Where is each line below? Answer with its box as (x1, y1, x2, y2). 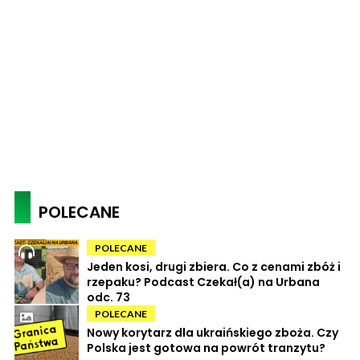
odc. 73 (87, 289, 130, 306)
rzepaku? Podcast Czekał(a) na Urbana (87, 274, 320, 291)
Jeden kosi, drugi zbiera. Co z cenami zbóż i (87, 259, 341, 276)
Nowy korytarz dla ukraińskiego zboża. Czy (87, 325, 338, 342)
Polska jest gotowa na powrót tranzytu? (87, 340, 325, 357)
